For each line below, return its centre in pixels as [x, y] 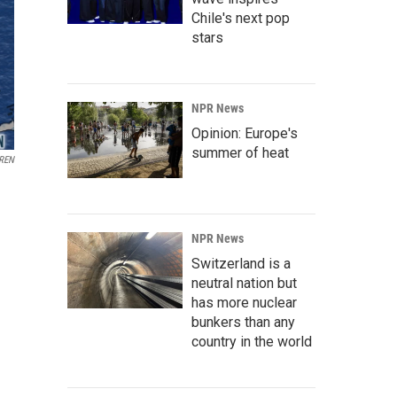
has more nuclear [244, 303]
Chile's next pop [241, 19]
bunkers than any [243, 323]
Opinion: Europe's [245, 134]
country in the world [252, 342]
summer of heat [240, 153]
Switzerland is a [241, 264]
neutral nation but [244, 284]
